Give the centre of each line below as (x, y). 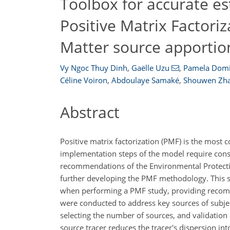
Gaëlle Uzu (150, 68)
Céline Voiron (84, 80)
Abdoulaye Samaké (145, 80)
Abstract (90, 112)
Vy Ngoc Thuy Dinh (94, 68)
